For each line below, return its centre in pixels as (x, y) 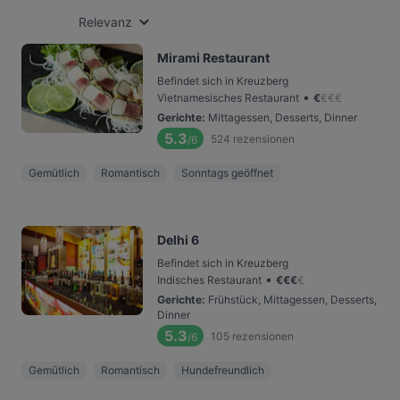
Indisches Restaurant (209, 280)
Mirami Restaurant (213, 58)
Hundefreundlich (223, 370)
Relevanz (105, 22)
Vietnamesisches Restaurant (228, 98)
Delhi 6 (178, 240)
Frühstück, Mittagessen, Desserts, (292, 300)
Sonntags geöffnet (227, 173)
